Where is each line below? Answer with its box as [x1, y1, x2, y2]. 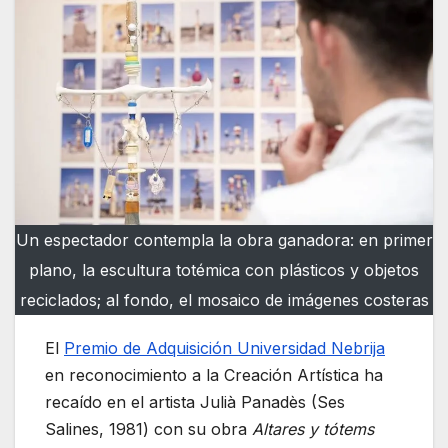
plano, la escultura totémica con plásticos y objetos [29, 259, 419, 280]
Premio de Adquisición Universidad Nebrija [64, 337, 385, 358]
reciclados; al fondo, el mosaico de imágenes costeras [19, 289, 429, 310]
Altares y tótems [252, 418, 374, 439]
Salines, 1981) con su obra [45, 418, 252, 439]
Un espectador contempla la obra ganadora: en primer [15, 229, 433, 250]
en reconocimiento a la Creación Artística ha [45, 364, 383, 385]
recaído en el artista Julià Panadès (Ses [45, 391, 345, 412]
